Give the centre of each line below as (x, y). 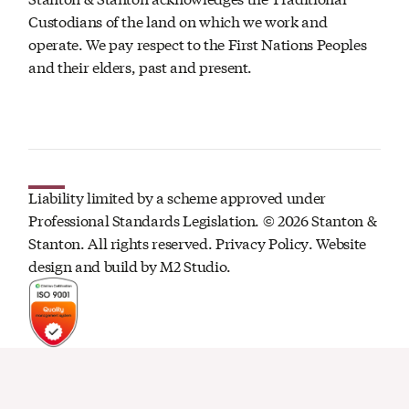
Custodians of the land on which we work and (178, 20)
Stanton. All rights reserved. (122, 243)
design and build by (94, 266)
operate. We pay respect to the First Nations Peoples (198, 43)
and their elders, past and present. (141, 66)
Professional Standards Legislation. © (153, 220)
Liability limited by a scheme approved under (177, 197)
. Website (337, 243)
